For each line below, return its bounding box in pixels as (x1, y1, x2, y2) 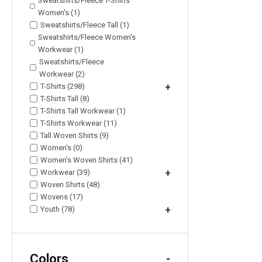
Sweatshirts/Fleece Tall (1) (40, 20, 129, 29)
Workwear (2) (39, 69, 85, 78)
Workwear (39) (40, 167, 90, 177)
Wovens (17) (40, 192, 83, 201)
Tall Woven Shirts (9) (40, 130, 109, 140)
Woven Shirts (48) (40, 180, 100, 189)
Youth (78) (40, 204, 75, 213)
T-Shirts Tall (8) (40, 94, 89, 103)
